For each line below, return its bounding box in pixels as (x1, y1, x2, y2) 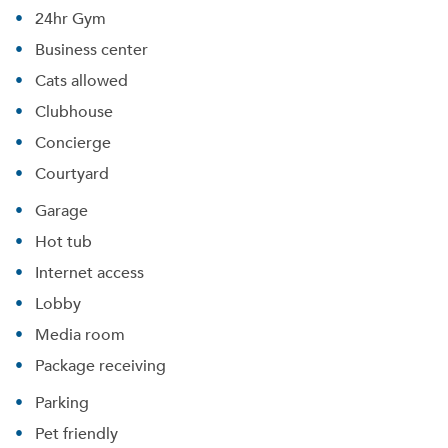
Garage (35, 197, 88, 223)
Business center (35, 36, 148, 62)
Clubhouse (35, 98, 113, 124)
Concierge (35, 129, 111, 155)
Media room (35, 321, 125, 347)
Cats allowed (35, 67, 128, 93)
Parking (35, 389, 89, 415)
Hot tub (35, 228, 92, 254)
